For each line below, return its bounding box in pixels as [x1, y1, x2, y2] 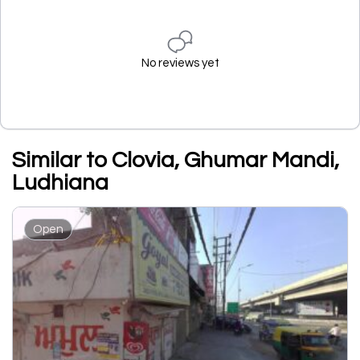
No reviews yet [141, 57, 219, 69]
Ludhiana [12, 171, 108, 194]
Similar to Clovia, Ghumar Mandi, [12, 149, 339, 172]
